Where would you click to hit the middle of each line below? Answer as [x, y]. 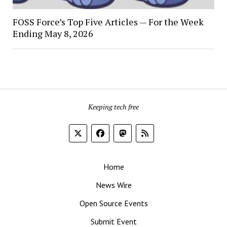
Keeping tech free [113, 107]
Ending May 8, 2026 [53, 33]
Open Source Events [113, 203]
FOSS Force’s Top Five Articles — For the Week [108, 22]
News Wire [113, 185]
